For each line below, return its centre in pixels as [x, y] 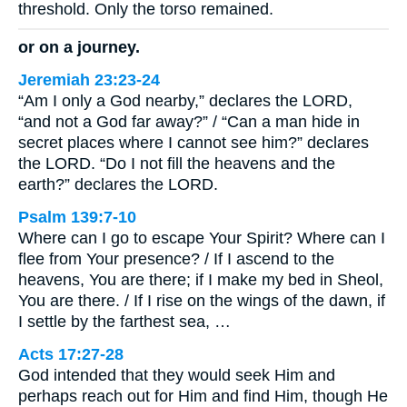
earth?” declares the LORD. [118, 185]
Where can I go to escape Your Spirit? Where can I [202, 238]
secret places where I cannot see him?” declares [194, 143]
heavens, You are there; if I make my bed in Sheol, [201, 280]
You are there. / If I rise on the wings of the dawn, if [202, 301]
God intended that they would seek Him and [177, 376]
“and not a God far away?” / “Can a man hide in [189, 122]
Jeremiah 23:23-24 [89, 80]
